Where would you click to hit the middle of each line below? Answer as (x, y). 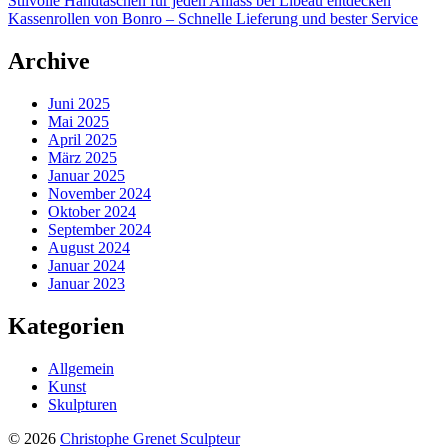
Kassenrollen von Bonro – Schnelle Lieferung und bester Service (213, 19)
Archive (49, 61)
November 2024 (99, 194)
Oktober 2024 (92, 212)
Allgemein (81, 368)
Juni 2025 (79, 104)
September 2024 (99, 230)
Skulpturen (82, 404)
